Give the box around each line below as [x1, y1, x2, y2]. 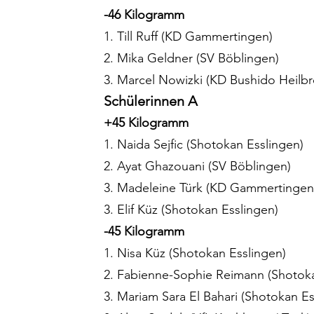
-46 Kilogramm [104, 7, 184, 23]
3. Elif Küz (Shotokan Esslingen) [104, 202, 278, 218]
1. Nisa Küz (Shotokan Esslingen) [104, 245, 286, 261]
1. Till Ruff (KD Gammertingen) [104, 29, 273, 45]
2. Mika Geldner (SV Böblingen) [104, 50, 279, 67]
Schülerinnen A [104, 93, 198, 110]
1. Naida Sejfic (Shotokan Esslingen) [104, 137, 303, 153]
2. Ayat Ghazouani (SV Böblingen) [104, 158, 291, 175]
